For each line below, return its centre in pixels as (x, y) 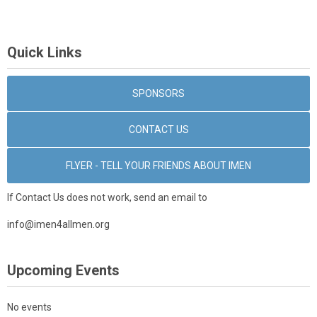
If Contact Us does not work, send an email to (107, 197)
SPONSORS (158, 93)
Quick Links (45, 52)
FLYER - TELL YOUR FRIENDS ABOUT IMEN (158, 166)
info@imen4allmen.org (58, 224)
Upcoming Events (63, 270)
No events (29, 307)
